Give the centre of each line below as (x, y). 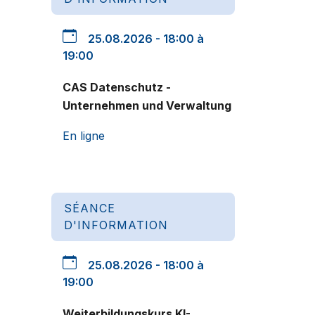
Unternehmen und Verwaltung (147, 106)
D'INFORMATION (116, 225)
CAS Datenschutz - (117, 88)
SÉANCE (90, 208)
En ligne (84, 136)
